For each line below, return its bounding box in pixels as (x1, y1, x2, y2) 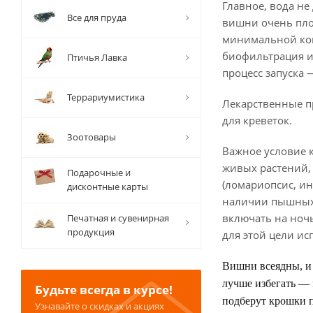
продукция (67, 226, 115, 238)
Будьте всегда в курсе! (35, 282, 173, 298)
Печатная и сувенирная (67, 212, 169, 224)
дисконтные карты (67, 180, 148, 193)
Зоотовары (67, 131, 116, 143)
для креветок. (222, 113, 292, 127)
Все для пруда (67, 11, 126, 24)
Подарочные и (67, 166, 131, 179)
